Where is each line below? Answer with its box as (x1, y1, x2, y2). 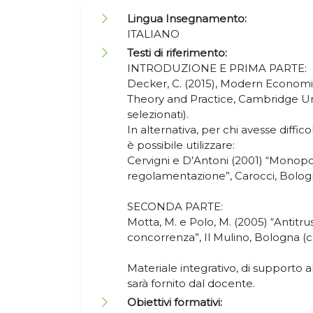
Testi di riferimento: (127, 46, 227, 59)
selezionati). (127, 108, 189, 121)
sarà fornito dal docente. (127, 277, 258, 290)
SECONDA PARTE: (127, 200, 223, 213)
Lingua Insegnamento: (127, 12, 247, 25)
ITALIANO (127, 27, 182, 41)
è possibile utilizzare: (127, 138, 235, 152)
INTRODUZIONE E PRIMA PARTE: (127, 61, 307, 75)
